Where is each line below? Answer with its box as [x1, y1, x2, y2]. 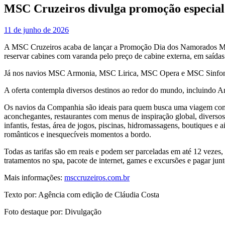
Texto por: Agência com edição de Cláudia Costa [4, 190, 159, 199]
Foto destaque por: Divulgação [4, 207, 101, 216]
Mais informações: [4, 173, 64, 182]
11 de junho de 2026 [4, 26, 69, 35]
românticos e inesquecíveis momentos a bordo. [4, 130, 151, 139]
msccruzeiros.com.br [64, 173, 130, 182]
